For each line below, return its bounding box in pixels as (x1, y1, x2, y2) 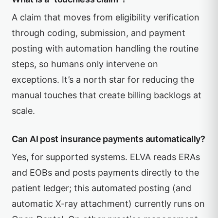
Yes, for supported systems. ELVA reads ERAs (12, 152, 200, 162)
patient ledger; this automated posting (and (12, 183, 191, 193)
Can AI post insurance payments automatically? (12, 134, 205, 144)
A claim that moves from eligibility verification (12, 12, 200, 22)
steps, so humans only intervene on (12, 59, 158, 69)
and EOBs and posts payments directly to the (12, 167, 199, 178)
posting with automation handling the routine (12, 43, 199, 54)
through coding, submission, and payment (12, 28, 185, 38)
